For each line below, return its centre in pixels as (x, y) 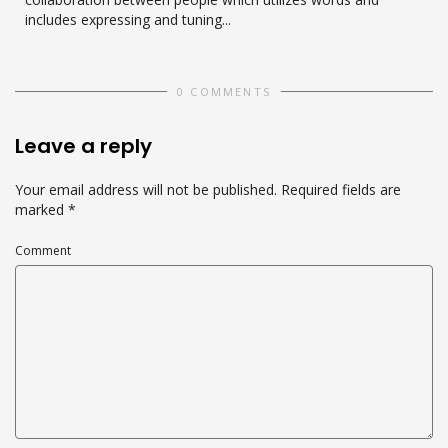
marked (41, 210)
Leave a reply (83, 146)
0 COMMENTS (224, 92)
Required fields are (341, 190)
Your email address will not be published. (146, 190)
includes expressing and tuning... (128, 19)
